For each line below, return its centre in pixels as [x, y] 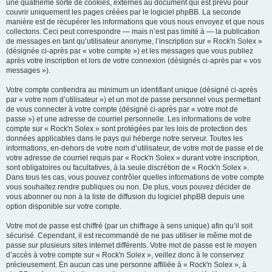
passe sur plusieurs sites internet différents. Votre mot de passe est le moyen [131, 245]
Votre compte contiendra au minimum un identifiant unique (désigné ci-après [132, 90]
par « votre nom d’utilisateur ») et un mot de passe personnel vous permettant [133, 100]
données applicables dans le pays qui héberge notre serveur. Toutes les [124, 138]
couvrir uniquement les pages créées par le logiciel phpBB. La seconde [124, 12]
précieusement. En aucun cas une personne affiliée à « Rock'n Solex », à [126, 265]
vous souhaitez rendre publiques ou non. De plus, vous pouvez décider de [128, 187]
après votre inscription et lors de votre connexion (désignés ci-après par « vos [134, 61]
